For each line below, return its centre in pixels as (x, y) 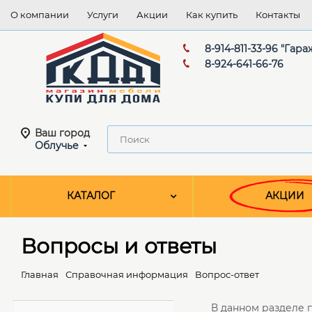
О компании (40, 15)
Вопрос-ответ (227, 275)
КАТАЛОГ (91, 196)
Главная (40, 275)
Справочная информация (127, 275)
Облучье (57, 146)
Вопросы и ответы (119, 246)
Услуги (103, 15)
